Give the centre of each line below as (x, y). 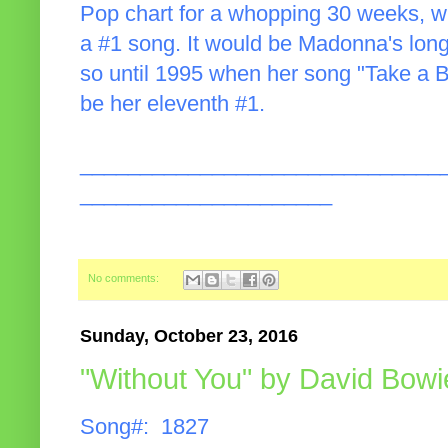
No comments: (125, 278)
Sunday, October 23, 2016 (189, 335)
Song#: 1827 (144, 427)
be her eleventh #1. (172, 104)
